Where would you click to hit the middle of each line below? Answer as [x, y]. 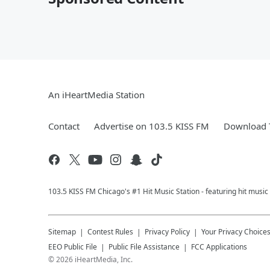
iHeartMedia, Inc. [104, 259]
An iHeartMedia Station [96, 94]
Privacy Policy [167, 231]
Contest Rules [110, 231]
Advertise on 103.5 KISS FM [152, 126]
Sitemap [62, 231]
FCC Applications [219, 246]
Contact [64, 126]
